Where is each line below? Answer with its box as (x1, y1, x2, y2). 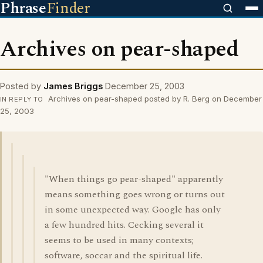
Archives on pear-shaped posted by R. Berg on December (45, 94, 262, 103)
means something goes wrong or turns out (45, 187, 225, 201)
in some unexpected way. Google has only (45, 203, 221, 217)
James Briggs (43, 81, 103, 91)
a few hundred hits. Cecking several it (45, 218, 204, 232)
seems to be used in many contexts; (45, 233, 194, 247)
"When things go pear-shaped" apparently (45, 172, 223, 186)
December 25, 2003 (105, 81, 184, 91)
